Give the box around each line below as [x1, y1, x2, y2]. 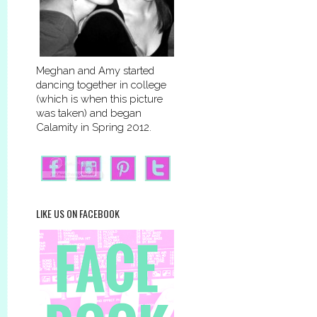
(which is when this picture [36, 93, 163, 105]
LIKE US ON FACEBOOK [36, 206, 120, 221]
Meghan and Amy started [36, 64, 154, 77]
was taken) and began [36, 107, 142, 120]
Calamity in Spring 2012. [36, 121, 151, 134]
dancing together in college [36, 79, 166, 91]
